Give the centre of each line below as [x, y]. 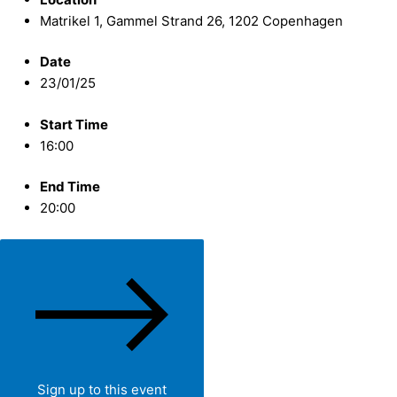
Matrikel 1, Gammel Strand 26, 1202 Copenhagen [191, 20]
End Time [70, 187]
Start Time [74, 124]
